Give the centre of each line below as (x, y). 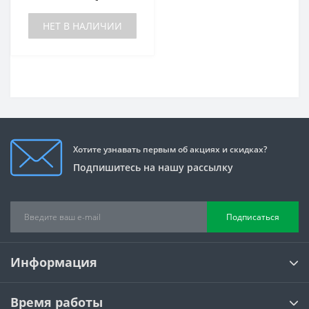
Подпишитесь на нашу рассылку (153, 167)
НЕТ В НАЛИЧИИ (82, 26)
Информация (54, 262)
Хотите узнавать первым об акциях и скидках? (170, 149)
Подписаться (253, 217)
